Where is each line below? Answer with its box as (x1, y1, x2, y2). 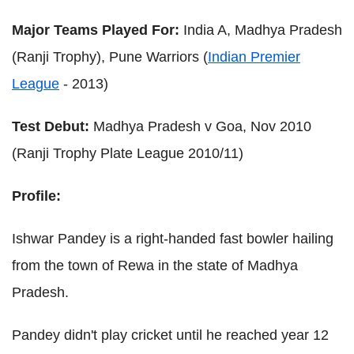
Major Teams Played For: (12, 22, 183, 39)
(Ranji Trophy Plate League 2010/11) (12, 145, 243, 162)
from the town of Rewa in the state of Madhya (12, 258, 298, 274)
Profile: (12, 188, 61, 205)
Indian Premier (208, 49, 300, 66)
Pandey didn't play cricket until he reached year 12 (12, 327, 329, 344)
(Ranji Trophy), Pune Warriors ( (12, 49, 208, 66)
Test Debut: (12, 119, 93, 135)
